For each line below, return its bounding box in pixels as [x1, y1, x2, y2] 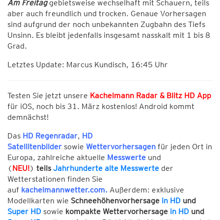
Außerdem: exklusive [110, 185, 184, 194]
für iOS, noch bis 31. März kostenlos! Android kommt [7, 101, 194, 111]
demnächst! [7, 112, 49, 122]
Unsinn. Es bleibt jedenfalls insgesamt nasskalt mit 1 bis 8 [7, 30, 210, 40]
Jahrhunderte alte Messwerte [53, 163, 159, 173]
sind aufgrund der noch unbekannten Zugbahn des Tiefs [7, 19, 205, 29]
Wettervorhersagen [86, 141, 156, 151]
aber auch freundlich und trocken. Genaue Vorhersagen [7, 8, 206, 18]
